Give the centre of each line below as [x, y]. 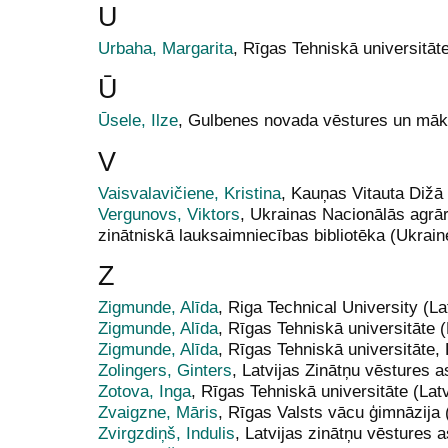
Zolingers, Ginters [165, 369]
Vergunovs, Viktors [169, 213]
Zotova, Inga [144, 390]
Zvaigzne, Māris [158, 411]
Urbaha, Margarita [165, 48]
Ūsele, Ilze [138, 120]
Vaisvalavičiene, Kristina [189, 192]
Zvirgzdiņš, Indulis [166, 432]
